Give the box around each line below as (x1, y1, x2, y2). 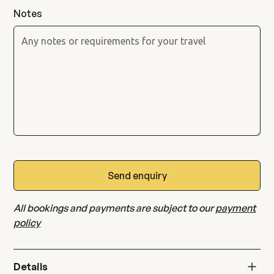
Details (13, 260, 48, 273)
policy (13, 216, 41, 229)
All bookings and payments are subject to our (13, 201, 216, 214)
